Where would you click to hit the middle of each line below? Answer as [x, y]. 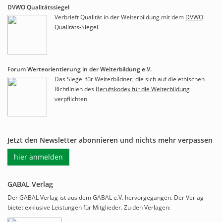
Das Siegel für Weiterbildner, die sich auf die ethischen [130, 79]
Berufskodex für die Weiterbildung [143, 89]
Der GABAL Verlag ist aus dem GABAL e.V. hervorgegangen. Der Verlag [106, 197]
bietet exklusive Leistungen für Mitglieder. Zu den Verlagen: [89, 207]
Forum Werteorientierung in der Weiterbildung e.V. [80, 69]
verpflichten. [72, 99]
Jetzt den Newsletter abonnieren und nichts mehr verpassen [110, 140]
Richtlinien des [75, 89]
